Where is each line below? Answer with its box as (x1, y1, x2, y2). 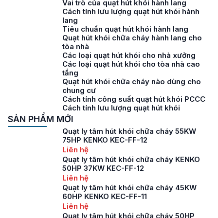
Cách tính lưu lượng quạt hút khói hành (62, 7, 200, 16)
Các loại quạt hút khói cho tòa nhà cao (62, 59, 200, 69)
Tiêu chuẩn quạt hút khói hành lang (62, 24, 188, 34)
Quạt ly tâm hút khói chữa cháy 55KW (62, 127, 196, 136)
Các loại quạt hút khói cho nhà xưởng (62, 51, 196, 60)
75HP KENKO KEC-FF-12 (62, 135, 147, 145)
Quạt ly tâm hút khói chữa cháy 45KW (62, 183, 197, 192)
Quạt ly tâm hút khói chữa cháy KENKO (62, 155, 200, 164)
